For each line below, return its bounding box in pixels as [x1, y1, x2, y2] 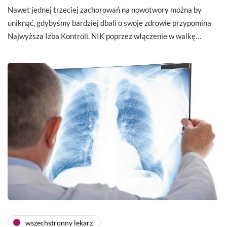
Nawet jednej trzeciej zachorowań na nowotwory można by [8, 5, 202, 15]
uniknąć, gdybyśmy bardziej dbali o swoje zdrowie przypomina [8, 18, 211, 28]
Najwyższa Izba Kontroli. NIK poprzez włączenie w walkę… [8, 31, 201, 41]
